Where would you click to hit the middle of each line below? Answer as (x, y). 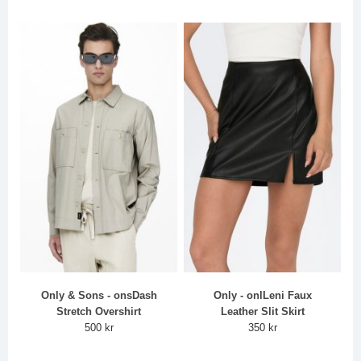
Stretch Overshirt (99, 312)
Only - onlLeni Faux (262, 296)
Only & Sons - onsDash (99, 296)
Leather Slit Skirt (262, 312)
